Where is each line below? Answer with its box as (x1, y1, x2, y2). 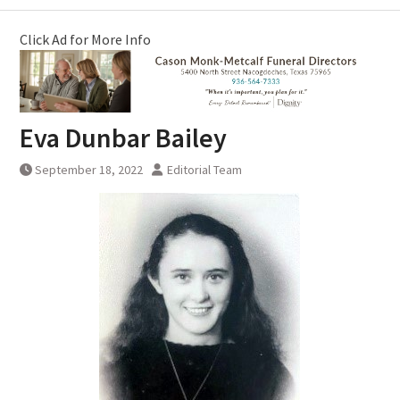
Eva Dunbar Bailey (19, 121, 227, 155)
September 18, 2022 (34, 162, 143, 179)
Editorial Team (166, 162, 242, 179)
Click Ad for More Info (19, 29, 151, 48)
